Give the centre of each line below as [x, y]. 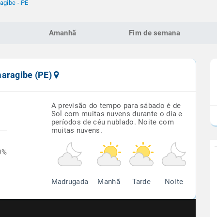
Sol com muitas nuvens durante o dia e [117, 114]
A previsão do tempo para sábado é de [116, 106]
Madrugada [70, 182]
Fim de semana [155, 33]
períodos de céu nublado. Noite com [112, 122]
